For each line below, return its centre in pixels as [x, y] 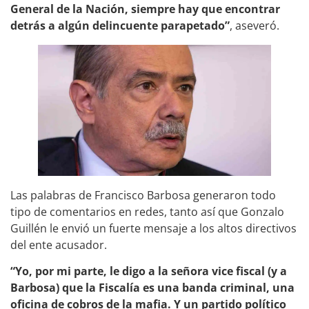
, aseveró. [255, 25]
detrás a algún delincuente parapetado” [120, 25]
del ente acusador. [59, 245]
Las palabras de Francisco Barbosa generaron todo [143, 196]
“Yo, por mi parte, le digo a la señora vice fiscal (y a [149, 271]
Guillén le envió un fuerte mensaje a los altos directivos [153, 229]
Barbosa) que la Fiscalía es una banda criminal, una [152, 288]
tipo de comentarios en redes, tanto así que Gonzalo [147, 212]
